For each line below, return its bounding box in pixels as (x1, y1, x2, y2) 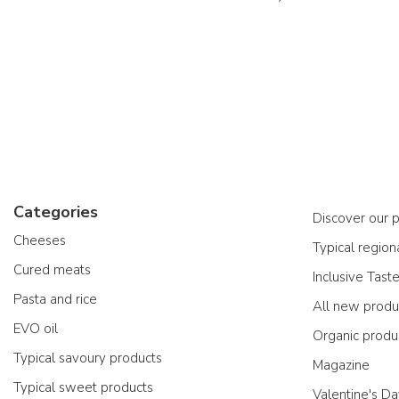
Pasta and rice (13, 290, 97, 308)
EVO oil (13, 320, 58, 338)
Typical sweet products (13, 379, 153, 396)
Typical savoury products (13, 349, 162, 367)
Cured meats (13, 261, 91, 279)
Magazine (313, 356, 370, 374)
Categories (13, 201, 98, 223)
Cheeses (13, 232, 66, 249)
